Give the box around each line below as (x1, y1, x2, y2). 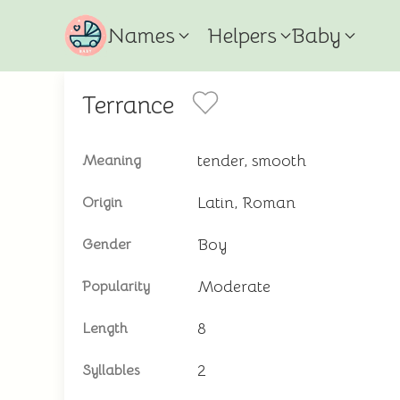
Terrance (82, 90, 174, 121)
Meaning (82, 152, 141, 170)
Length (82, 320, 128, 337)
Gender (82, 236, 131, 254)
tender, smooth (197, 151, 306, 171)
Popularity (82, 278, 150, 296)
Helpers (207, 22, 277, 49)
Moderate (197, 277, 271, 296)
